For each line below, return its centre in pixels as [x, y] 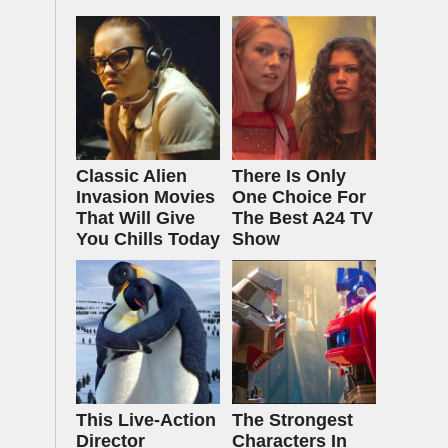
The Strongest [292, 420]
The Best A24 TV [302, 218]
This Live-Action [146, 420]
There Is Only [289, 176]
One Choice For [299, 197]
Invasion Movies [145, 197]
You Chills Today [148, 239]
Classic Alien [131, 176]
